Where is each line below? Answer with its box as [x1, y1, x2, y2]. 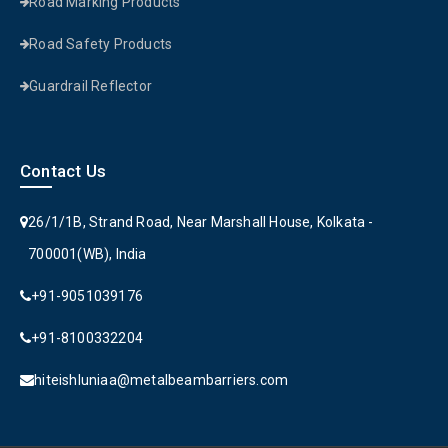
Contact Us [20, 161, 106, 182]
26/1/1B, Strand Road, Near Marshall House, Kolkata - [28, 214, 374, 231]
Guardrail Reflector [29, 78, 153, 95]
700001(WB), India [28, 246, 147, 263]
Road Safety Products [29, 36, 173, 53]
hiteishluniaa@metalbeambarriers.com [34, 372, 289, 389]
